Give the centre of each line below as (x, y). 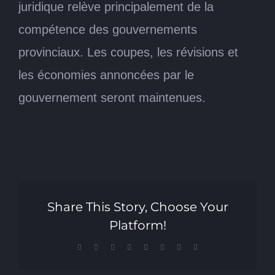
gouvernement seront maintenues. (112, 97)
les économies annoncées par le (106, 75)
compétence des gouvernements (108, 29)
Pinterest (176, 246)
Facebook (95, 246)
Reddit (124, 246)
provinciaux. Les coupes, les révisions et (128, 52)
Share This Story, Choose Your (137, 207)
